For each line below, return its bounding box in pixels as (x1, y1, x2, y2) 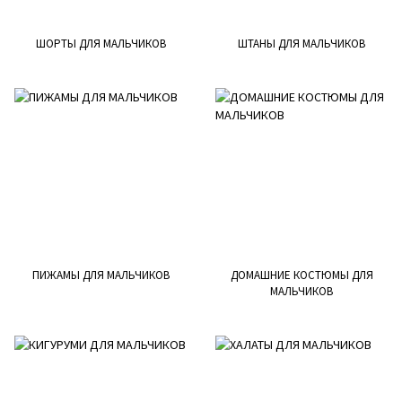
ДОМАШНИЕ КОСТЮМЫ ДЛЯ (230, 267, 373, 283)
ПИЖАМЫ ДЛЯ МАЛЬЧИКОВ (31, 267, 170, 283)
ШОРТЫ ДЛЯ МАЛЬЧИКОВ (35, 36, 166, 51)
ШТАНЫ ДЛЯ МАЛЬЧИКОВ (238, 36, 365, 51)
